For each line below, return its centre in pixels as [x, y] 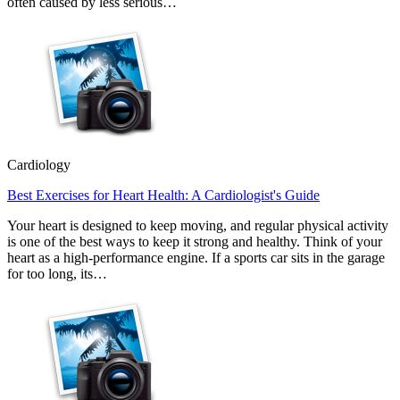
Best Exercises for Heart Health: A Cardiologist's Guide [163, 195]
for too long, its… [57, 273]
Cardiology [39, 164]
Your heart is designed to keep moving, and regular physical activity [198, 225]
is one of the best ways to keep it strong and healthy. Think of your [195, 241]
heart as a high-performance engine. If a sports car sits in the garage [196, 257]
